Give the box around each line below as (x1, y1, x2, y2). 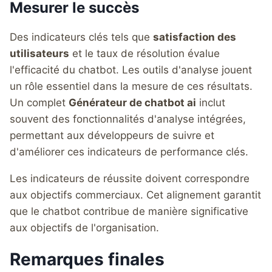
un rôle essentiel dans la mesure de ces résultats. (10, 80, 253, 92)
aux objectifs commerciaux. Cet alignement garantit (10, 188, 261, 201)
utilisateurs (10, 47, 69, 59)
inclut (196, 96, 225, 109)
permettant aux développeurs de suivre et (10, 129, 214, 141)
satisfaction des (153, 30, 236, 43)
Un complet (10, 96, 69, 109)
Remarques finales (10, 248, 165, 270)
